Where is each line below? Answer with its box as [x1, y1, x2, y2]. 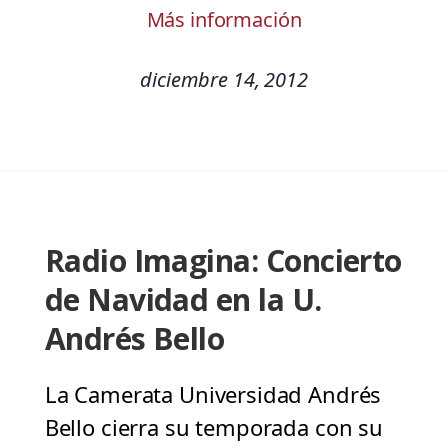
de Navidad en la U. [44, 279, 322, 321]
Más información [146, 6, 302, 34]
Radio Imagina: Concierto [44, 240, 402, 282]
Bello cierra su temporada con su [44, 412, 383, 443]
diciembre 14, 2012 [140, 66, 308, 94]
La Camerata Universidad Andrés [44, 379, 382, 410]
